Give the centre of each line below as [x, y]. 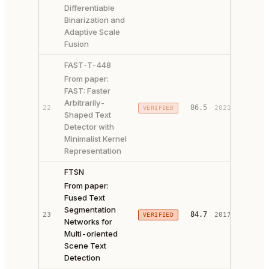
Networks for [88, 222]
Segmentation [90, 210]
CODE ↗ [254, 114]
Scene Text [85, 246]
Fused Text [85, 198]
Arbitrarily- [85, 103]
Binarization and [95, 20]
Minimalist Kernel [95, 139]
